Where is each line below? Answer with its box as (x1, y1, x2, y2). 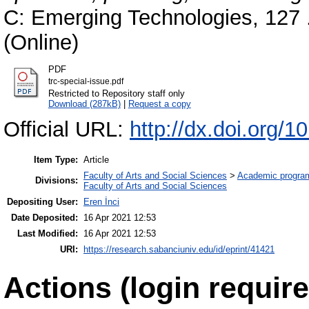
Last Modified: (17, 228, 78, 239)
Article (83, 154, 109, 166)
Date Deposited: (11, 212, 78, 223)
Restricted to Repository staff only (48, 88, 185, 99)
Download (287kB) (48, 98, 121, 109)
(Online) (3, 30, 79, 54)
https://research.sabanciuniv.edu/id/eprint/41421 (83, 244, 275, 255)
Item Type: (34, 154, 78, 166)
